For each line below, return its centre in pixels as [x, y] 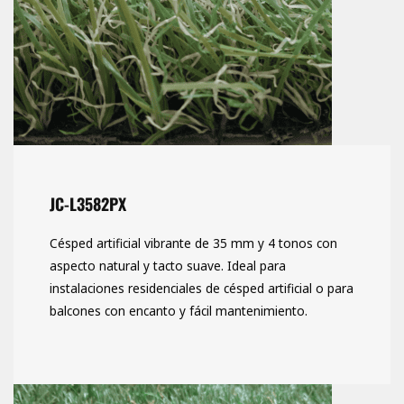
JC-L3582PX [88, 204]
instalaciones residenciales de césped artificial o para [202, 289]
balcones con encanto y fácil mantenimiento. [179, 311]
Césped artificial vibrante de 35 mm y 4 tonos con [193, 243]
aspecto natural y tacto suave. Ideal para [168, 266]
